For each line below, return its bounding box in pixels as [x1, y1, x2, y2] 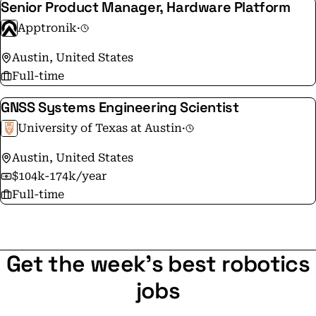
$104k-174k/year [12, 169, 107, 183]
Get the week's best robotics [6, 250, 310, 278]
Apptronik [18, 21, 77, 35]
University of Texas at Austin [18, 121, 182, 135]
